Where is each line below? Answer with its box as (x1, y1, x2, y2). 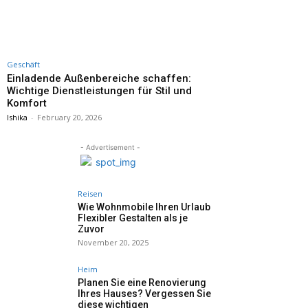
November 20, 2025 (78, 237, 148, 247)
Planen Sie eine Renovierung (78, 277, 206, 288)
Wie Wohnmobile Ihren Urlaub (78, 201, 210, 212)
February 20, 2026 (37, 112, 102, 122)
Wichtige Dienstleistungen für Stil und (7, 85, 192, 97)
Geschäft (7, 59, 40, 69)
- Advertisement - (80, 143, 140, 151)
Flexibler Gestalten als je (78, 212, 188, 223)
